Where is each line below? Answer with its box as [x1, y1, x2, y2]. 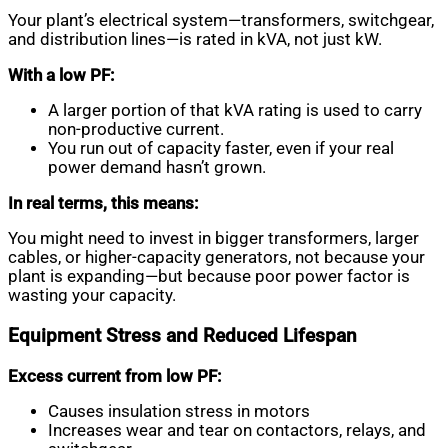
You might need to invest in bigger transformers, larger [8, 229, 419, 249]
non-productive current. [48, 120, 224, 140]
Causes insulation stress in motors [48, 402, 310, 422]
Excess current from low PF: [8, 366, 221, 386]
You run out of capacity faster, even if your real [48, 139, 394, 159]
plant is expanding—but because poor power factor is [8, 267, 410, 287]
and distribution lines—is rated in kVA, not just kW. [8, 30, 382, 50]
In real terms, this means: [8, 193, 198, 213]
